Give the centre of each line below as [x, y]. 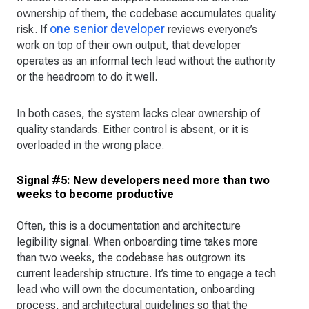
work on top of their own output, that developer [129, 45]
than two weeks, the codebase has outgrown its [131, 257]
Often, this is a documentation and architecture [129, 226]
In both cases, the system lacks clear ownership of [138, 113]
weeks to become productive [95, 194]
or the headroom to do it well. [87, 77]
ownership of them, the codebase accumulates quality [146, 13]
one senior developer [107, 28]
